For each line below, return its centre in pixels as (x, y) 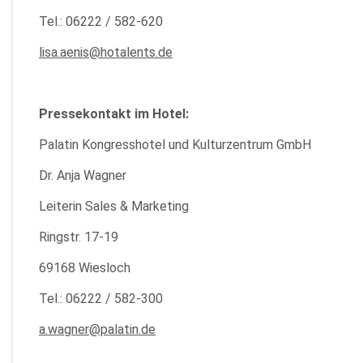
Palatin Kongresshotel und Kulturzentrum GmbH (175, 145)
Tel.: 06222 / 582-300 (101, 299)
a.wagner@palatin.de (97, 329)
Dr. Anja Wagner (83, 175)
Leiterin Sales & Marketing (114, 206)
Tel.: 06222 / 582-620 (101, 21)
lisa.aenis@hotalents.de (106, 52)
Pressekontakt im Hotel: (114, 114)
